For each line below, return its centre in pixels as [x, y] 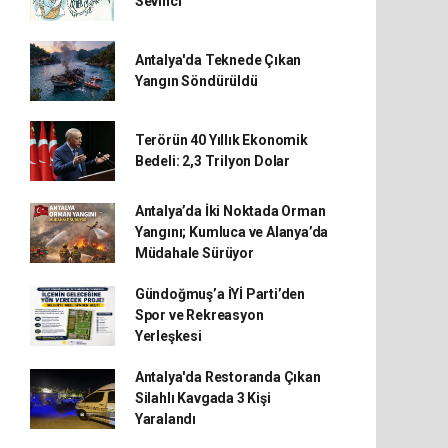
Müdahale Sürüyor [194, 253]
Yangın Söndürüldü [196, 81]
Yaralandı [165, 419]
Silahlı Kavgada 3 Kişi [202, 398]
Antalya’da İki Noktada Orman [230, 211]
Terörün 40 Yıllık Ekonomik [221, 140]
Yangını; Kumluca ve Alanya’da [231, 232]
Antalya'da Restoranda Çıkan [227, 377]
